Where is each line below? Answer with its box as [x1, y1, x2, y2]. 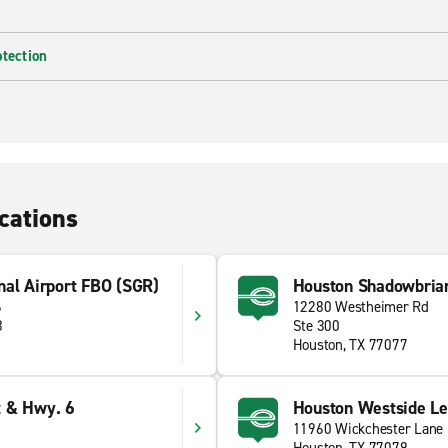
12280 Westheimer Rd [292, 297, 429, 317]
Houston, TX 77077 [292, 335, 408, 355]
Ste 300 [292, 316, 340, 336]
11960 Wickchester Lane [292, 419, 443, 439]
